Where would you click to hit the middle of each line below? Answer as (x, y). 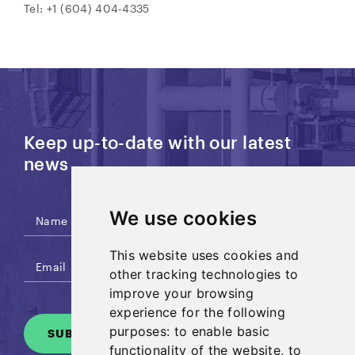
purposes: (141, 331)
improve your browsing (181, 293)
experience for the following (197, 312)
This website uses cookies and (204, 255)
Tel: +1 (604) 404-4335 (87, 8)
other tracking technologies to (204, 274)
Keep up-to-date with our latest (157, 142)
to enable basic (222, 331)
